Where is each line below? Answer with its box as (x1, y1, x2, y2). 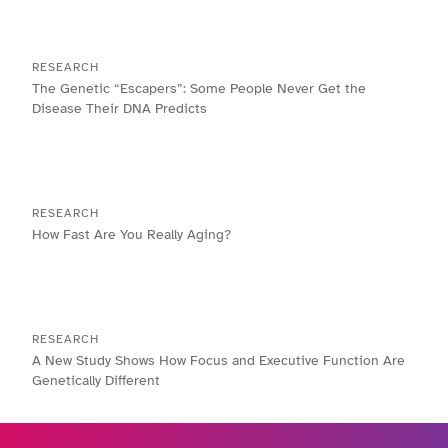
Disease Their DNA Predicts (32, 100, 207, 118)
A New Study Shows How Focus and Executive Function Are (32, 352, 405, 370)
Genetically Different (32, 372, 160, 390)
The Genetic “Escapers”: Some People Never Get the (32, 80, 366, 98)
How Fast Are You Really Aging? (32, 226, 231, 244)
